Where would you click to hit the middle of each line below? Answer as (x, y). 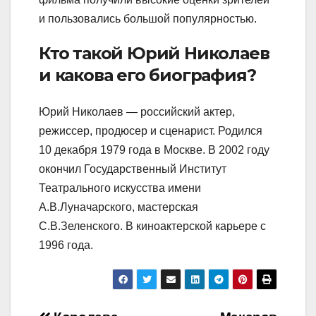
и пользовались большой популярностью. (148, 19)
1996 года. (66, 245)
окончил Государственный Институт (133, 169)
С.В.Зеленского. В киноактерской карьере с (152, 226)
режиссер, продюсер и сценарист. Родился (151, 130)
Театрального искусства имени (120, 188)
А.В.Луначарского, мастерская (119, 207)
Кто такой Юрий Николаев (154, 54)
